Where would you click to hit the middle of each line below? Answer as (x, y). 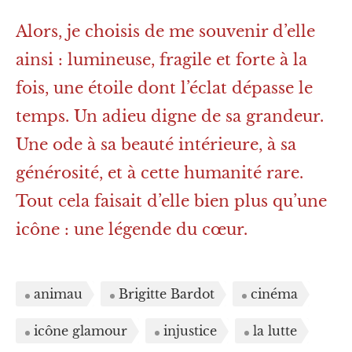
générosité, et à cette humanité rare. (159, 172)
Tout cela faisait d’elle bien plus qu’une (171, 201)
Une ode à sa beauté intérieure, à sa (156, 144)
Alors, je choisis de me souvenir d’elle (165, 31)
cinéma (274, 293)
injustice (190, 330)
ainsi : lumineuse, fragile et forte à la (161, 59)
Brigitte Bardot (167, 293)
